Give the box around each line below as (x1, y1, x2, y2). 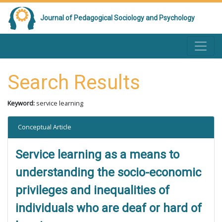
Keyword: (7, 99, 36, 108)
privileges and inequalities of (15, 183, 169, 197)
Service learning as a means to (15, 148, 179, 162)
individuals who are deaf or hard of (15, 201, 202, 215)
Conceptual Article (18, 122, 71, 131)
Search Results (7, 71, 140, 94)
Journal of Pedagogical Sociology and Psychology (40, 14, 195, 22)
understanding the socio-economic (15, 166, 201, 179)
